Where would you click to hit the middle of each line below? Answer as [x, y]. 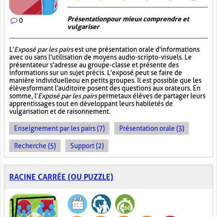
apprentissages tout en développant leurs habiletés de [91, 104]
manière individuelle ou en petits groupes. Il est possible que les [105, 80]
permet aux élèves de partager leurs [151, 96]
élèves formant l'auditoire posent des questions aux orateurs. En [105, 88]
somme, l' [23, 96]
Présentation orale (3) [152, 128]
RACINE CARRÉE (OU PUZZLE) [61, 177]
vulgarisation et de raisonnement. [60, 111]
